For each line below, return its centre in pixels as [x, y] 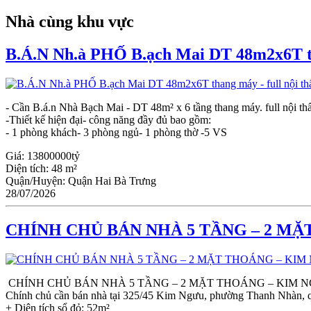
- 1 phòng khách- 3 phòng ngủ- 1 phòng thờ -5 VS [116, 132]
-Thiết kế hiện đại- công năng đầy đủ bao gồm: [110, 119]
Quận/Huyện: [37, 180]
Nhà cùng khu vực [70, 21]
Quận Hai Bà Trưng [112, 180]
